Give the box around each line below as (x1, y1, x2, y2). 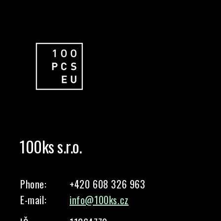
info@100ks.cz (70, 192, 129, 207)
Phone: (20, 177, 47, 191)
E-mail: (20, 192, 47, 207)
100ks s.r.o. (20, 135, 82, 158)
